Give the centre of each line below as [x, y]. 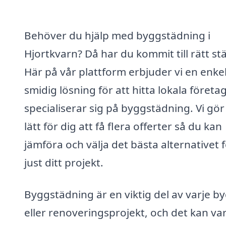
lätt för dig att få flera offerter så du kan [123, 126]
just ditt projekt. [64, 162]
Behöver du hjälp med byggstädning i [117, 35]
